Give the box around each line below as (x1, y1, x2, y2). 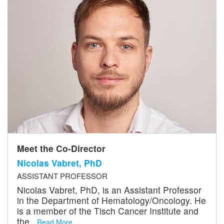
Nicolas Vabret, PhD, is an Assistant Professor (16, 183, 201, 196)
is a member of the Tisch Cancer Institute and (16, 204, 198, 217)
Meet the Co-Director (16, 141, 105, 154)
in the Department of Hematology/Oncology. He (16, 193, 206, 206)
